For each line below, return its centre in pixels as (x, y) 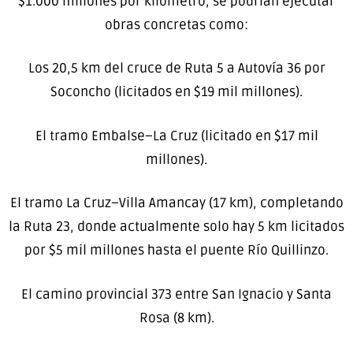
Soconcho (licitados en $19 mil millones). (176, 92)
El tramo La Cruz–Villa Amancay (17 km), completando (176, 203)
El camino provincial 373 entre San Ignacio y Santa (176, 294)
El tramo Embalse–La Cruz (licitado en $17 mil (176, 136)
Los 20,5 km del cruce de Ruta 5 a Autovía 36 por (176, 69)
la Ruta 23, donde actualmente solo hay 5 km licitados (176, 227)
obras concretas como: (176, 24)
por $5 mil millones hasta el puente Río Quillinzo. (176, 251)
